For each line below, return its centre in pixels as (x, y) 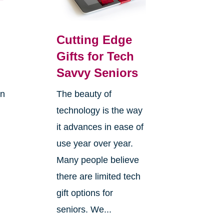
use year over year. (94, 143)
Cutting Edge (94, 39)
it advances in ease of (100, 127)
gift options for (84, 193)
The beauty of (84, 94)
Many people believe (97, 160)
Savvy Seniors (97, 72)
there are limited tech (98, 176)
